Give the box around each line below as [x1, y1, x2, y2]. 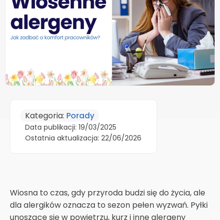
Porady [66, 110, 94, 121]
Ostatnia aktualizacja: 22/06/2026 [25, 133, 141, 143]
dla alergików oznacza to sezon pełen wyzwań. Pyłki [10, 199, 208, 211]
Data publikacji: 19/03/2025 [25, 122, 116, 132]
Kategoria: [25, 110, 66, 121]
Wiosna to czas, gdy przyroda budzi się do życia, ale [10, 187, 205, 198]
